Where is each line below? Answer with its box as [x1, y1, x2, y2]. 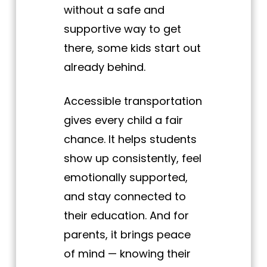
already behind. [63, 60, 145, 75]
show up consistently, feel [63, 151, 201, 166]
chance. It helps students [63, 132, 197, 147]
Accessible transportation [63, 94, 202, 109]
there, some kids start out [63, 41, 201, 56]
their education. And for [63, 208, 189, 223]
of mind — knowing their [63, 246, 191, 262]
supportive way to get [63, 21, 181, 37]
